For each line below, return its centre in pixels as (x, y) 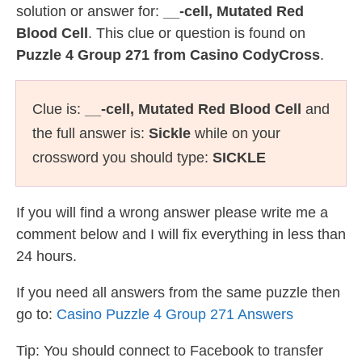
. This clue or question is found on (197, 33)
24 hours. (46, 256)
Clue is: (59, 109)
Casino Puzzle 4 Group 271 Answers (175, 314)
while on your (236, 133)
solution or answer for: (90, 11)
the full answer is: (90, 133)
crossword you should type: (122, 158)
